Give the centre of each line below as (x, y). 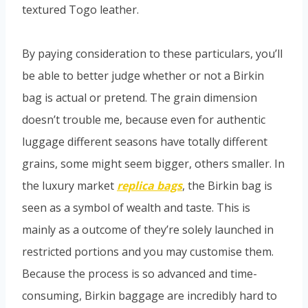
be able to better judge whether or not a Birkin (143, 75)
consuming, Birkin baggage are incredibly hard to (150, 295)
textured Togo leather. (80, 9)
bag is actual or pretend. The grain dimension (140, 97)
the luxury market (69, 185)
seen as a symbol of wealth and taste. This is (136, 207)
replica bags (150, 185)
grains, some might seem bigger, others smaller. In (153, 163)
